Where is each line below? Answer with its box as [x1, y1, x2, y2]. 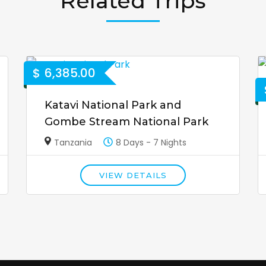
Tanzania [54, 137, 93, 149]
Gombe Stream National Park [44, 115, 208, 129]
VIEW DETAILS [99, 170, 167, 180]
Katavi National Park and [44, 99, 181, 112]
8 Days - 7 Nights [116, 137, 187, 149]
